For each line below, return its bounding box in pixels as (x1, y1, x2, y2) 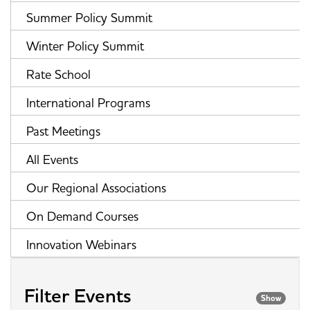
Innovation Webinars (26, 237, 136, 253)
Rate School (26, 66, 91, 83)
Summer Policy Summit (26, 10, 152, 26)
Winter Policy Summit (26, 38, 144, 55)
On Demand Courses (26, 208, 138, 225)
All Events (26, 152, 78, 168)
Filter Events (24, 283, 131, 309)
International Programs (26, 95, 150, 111)
